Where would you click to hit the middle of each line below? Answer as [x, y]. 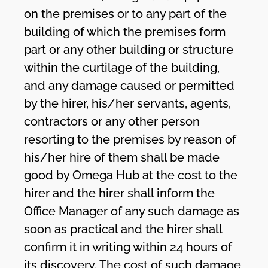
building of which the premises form [125, 31]
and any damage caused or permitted [130, 85]
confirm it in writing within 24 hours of [128, 247]
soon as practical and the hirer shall [123, 229]
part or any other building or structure [129, 49]
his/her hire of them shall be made [122, 157]
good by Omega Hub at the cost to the [131, 175]
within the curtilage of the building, [122, 67]
